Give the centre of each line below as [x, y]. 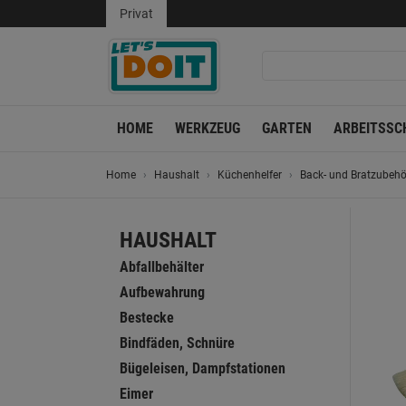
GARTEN [287, 128]
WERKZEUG [208, 128]
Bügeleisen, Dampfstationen [203, 368]
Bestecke [147, 318]
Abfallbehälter [162, 267]
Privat [136, 14]
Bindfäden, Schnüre [177, 343]
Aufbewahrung [162, 292]
